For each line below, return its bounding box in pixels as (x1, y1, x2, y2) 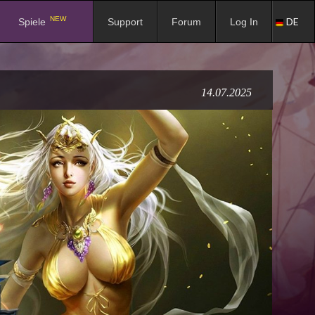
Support (108, 16, 143, 28)
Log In (230, 16, 258, 28)
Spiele (18, 16, 49, 28)
